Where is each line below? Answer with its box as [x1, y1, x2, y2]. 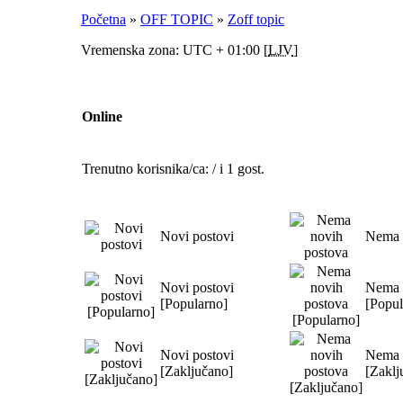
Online [82, 109, 122, 125]
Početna [81, 12, 126, 27]
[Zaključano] [160, 363, 233, 379]
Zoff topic [228, 12, 284, 27]
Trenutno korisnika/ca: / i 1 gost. [82, 161, 264, 176]
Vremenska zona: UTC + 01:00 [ [81, 42, 268, 58]
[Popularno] [160, 296, 228, 311]
